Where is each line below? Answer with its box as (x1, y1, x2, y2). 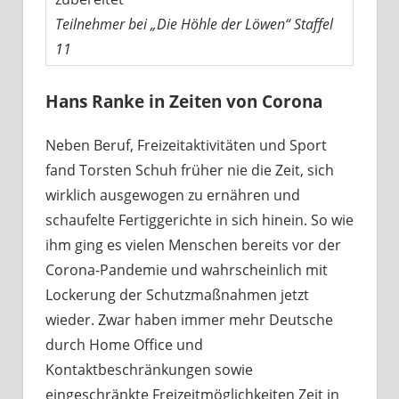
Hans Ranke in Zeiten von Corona (45, 90, 322, 113)
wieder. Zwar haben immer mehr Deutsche (45, 309, 333, 330)
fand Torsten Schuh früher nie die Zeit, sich (45, 159, 334, 180)
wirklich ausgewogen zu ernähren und (45, 184, 300, 205)
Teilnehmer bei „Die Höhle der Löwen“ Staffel (54, 14, 333, 35)
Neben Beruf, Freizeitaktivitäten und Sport (45, 134, 327, 155)
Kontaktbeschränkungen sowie (45, 359, 253, 379)
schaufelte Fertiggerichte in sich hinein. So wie (45, 209, 354, 230)
